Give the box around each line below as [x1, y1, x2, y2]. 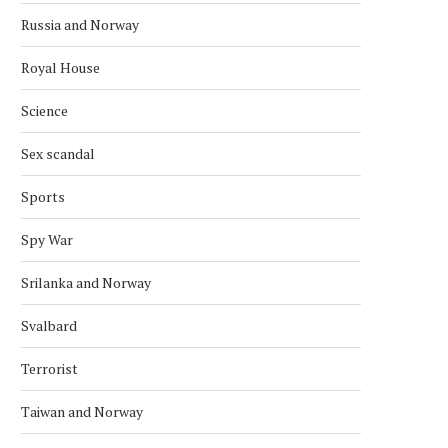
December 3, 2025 [62, 16, 167, 35]
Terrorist [21, 358, 78, 378]
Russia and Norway [21, 14, 139, 34]
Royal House [21, 57, 100, 77]
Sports [21, 186, 65, 206]
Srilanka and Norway [21, 272, 151, 292]
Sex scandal [21, 143, 95, 163]
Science [21, 100, 68, 120]
